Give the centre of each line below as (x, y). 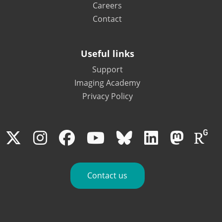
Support (107, 69)
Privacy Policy (107, 96)
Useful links (107, 54)
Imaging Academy (107, 83)
